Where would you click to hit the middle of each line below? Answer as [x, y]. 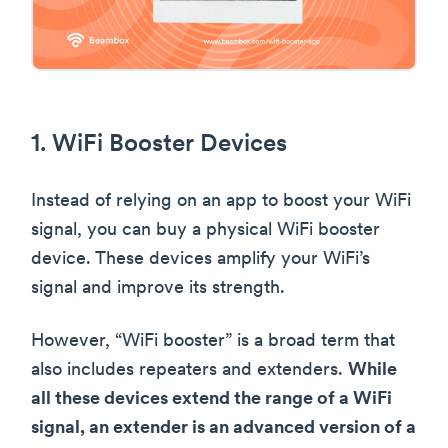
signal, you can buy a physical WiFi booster [205, 231]
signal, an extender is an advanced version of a [223, 429]
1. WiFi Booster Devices [159, 145]
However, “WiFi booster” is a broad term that [213, 342]
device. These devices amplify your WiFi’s [200, 260]
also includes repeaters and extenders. [189, 371]
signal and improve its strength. [158, 289]
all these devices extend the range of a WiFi [211, 400]
